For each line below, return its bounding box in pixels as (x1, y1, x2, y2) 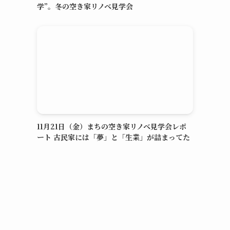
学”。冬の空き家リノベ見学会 (37, 1, 133, 11)
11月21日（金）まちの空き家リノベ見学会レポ (37, 121, 186, 131)
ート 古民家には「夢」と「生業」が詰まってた (37, 132, 190, 142)
